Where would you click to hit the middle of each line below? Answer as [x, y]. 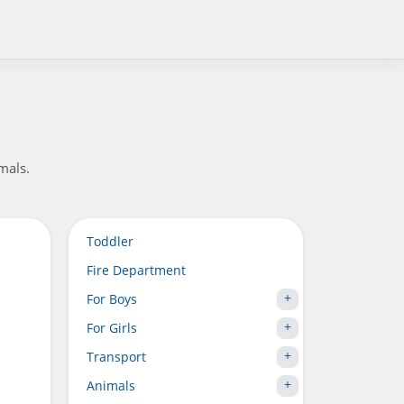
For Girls [112, 328]
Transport [116, 357]
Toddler [110, 241]
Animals [111, 386]
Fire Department [136, 270]
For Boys [112, 299]
